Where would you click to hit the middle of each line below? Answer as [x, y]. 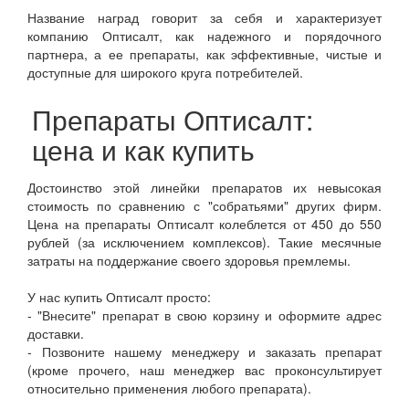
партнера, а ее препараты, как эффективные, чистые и [204, 54]
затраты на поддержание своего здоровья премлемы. [189, 260]
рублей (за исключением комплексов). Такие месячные [204, 242]
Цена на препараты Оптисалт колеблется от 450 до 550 [204, 224]
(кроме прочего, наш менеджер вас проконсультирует [204, 370]
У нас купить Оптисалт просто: [119, 297]
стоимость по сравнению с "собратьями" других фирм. [204, 205]
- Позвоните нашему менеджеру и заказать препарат [204, 351]
